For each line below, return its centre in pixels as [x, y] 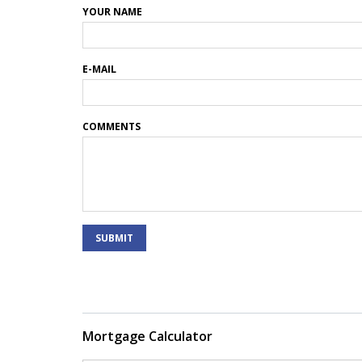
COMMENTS [112, 126]
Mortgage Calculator [147, 336]
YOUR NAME [112, 12]
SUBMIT [114, 238]
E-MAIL [99, 69]
